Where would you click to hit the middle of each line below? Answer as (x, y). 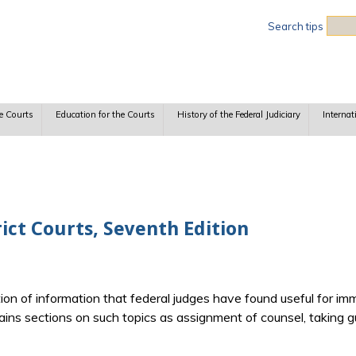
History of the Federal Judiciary (238, 115)
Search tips (296, 26)
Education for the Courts (105, 115)
